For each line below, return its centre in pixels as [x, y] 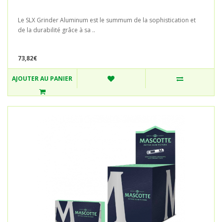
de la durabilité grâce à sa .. [56, 30]
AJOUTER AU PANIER [42, 79]
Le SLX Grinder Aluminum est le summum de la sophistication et [107, 20]
